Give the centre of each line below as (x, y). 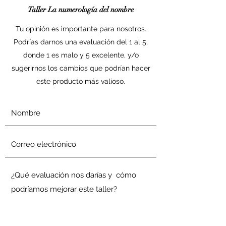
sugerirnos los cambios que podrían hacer (81, 68)
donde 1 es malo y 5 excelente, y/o (81, 55)
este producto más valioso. (81, 81)
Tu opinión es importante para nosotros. (81, 29)
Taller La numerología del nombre (81, 10)
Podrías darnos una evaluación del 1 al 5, (81, 42)
